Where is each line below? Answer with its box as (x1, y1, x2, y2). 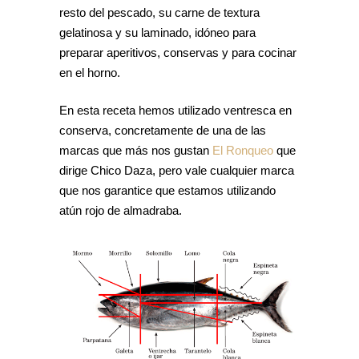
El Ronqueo (212, 143, 273, 157)
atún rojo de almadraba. (59, 204, 182, 217)
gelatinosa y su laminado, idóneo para (59, 26, 256, 39)
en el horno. (59, 66, 120, 79)
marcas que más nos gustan (59, 143, 212, 157)
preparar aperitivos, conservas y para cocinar (59, 46, 296, 59)
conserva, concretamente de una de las (59, 123, 266, 137)
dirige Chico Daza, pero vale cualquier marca (59, 163, 294, 177)
